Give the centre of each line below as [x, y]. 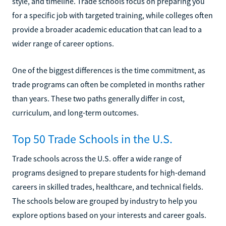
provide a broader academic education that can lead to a [107, 29]
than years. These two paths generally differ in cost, [98, 98]
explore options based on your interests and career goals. [109, 215]
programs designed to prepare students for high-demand [109, 172]
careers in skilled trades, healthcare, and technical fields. [108, 186]
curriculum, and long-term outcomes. [75, 112]
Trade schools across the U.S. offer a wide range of [97, 158]
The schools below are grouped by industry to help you [105, 201]
